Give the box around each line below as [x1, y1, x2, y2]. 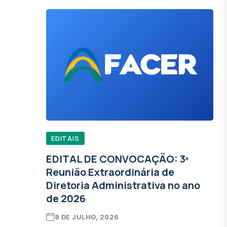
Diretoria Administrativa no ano [46, 178, 201, 192]
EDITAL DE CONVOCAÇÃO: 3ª [46, 152, 189, 166]
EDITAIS [51, 134, 80, 143]
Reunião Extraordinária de [46, 165, 175, 179]
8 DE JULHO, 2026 [54, 213, 119, 221]
